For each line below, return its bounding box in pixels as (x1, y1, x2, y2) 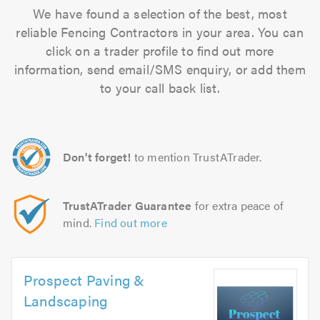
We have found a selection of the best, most (33, 4, 287, 22)
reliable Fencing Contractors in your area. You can (16, 23, 304, 41)
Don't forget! (63, 149, 131, 165)
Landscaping (24, 290, 108, 311)
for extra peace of (191, 197, 284, 214)
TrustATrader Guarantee (63, 197, 192, 214)
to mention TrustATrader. (134, 149, 262, 165)
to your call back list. (100, 79, 220, 96)
